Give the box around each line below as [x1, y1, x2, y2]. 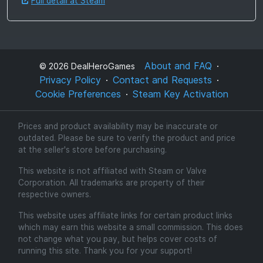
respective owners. [18, 190, 91, 200]
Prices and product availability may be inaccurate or [18, 122, 218, 131]
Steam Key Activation [132, 88, 228, 100]
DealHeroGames [69, 61, 135, 72]
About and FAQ [144, 60, 212, 72]
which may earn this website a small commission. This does [18, 222, 243, 232]
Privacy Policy [39, 74, 101, 86]
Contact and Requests [113, 74, 212, 86]
